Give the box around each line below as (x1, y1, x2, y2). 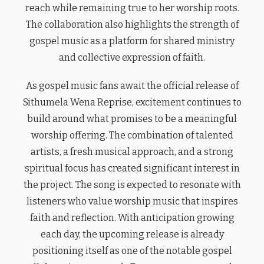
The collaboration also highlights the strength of (25, 18, 239, 30)
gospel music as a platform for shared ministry (29, 35, 235, 47)
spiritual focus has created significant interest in (24, 162, 240, 174)
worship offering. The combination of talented (31, 129, 233, 141)
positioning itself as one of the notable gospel (32, 245, 232, 256)
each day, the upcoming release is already (40, 228, 224, 240)
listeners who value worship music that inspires (26, 195, 238, 207)
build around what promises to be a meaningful (27, 113, 237, 124)
